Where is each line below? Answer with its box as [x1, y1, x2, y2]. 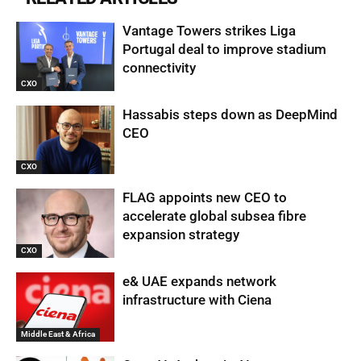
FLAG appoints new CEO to [122, 189, 288, 206]
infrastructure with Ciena [122, 291, 272, 308]
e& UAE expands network [122, 272, 277, 289]
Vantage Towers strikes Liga [122, 22, 297, 39]
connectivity [122, 59, 197, 76]
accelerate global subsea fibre [122, 208, 307, 225]
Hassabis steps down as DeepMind [122, 106, 338, 122]
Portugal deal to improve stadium [122, 40, 327, 57]
